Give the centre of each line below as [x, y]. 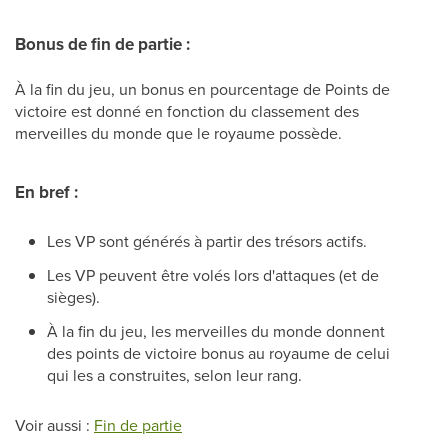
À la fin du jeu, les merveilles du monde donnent [216, 331]
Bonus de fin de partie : [102, 44]
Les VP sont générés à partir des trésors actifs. [207, 241]
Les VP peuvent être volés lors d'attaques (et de [213, 275]
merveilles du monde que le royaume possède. [180, 133]
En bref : [46, 192]
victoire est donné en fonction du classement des [187, 111]
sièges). [75, 297]
